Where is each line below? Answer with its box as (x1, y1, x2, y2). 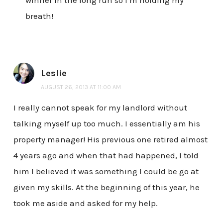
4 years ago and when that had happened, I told (13, 150, 199, 161)
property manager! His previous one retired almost (13, 134, 208, 145)
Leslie (40, 67, 67, 79)
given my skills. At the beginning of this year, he (13, 182, 200, 193)
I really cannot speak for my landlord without (13, 103, 187, 113)
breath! (25, 10, 53, 21)
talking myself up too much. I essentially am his (13, 118, 200, 129)
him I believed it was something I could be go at (13, 166, 199, 177)
